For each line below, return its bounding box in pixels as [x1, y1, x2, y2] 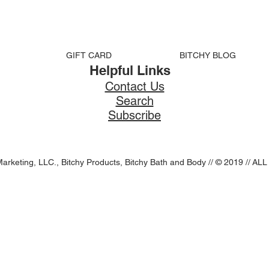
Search [115, 94, 154, 108]
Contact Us [104, 79, 165, 94]
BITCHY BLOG [179, 50, 236, 60]
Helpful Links [89, 62, 171, 78]
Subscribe [108, 108, 161, 122]
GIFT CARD [65, 50, 112, 60]
